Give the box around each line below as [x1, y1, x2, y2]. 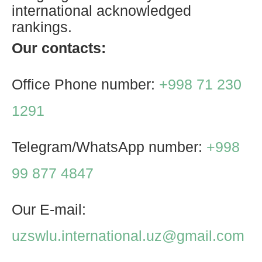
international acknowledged [12, 2, 191, 19]
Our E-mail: [12, 201, 86, 218]
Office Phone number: [12, 75, 159, 92]
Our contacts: [12, 39, 106, 56]
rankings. [12, 18, 72, 35]
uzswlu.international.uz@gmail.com [12, 227, 244, 244]
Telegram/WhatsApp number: [12, 138, 206, 155]
